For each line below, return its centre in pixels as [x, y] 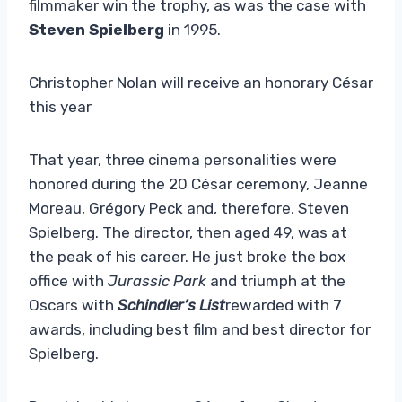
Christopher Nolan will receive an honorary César [201, 82]
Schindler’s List [171, 305]
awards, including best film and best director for [200, 329]
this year [60, 106]
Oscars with [73, 305]
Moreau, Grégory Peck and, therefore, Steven [189, 208]
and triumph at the [276, 280]
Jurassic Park [157, 280]
